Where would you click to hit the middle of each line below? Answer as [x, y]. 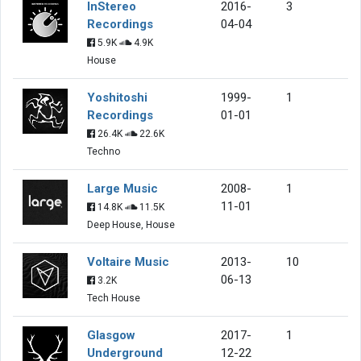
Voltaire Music [128, 261]
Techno [104, 151]
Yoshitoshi [117, 97]
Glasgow [111, 335]
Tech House [114, 298]
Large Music [122, 188]
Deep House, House [131, 224]
